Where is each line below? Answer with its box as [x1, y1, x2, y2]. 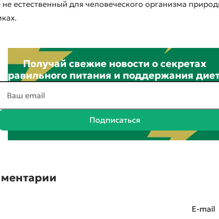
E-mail [192, 204, 215, 214]
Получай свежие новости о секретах [23, 57, 206, 70]
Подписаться [89, 115, 140, 125]
